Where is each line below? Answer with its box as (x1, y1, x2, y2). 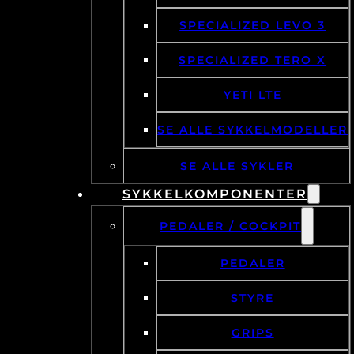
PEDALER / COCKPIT (160, 219, 302, 234)
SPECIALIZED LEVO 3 (179, 18, 326, 33)
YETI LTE (223, 88, 282, 103)
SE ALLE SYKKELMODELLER (157, 122, 348, 137)
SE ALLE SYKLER (179, 159, 294, 174)
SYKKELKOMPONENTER (122, 186, 307, 202)
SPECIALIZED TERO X (179, 53, 327, 68)
